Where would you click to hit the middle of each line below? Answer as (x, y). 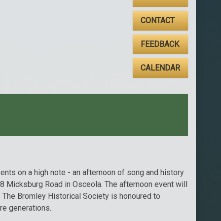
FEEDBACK (160, 44)
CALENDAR (160, 68)
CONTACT (157, 21)
